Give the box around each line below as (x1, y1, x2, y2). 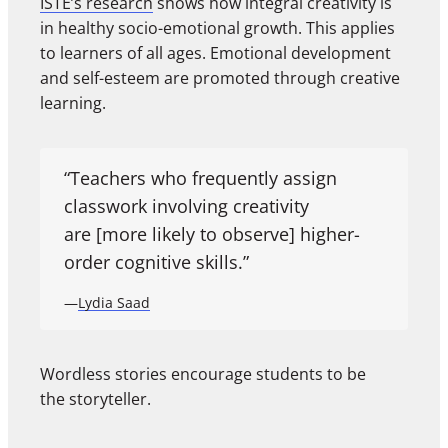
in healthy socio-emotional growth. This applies (40, 17, 395, 40)
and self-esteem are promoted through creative (40, 67, 400, 90)
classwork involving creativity (64, 194, 309, 219)
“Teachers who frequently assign (64, 166, 337, 191)
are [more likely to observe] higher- (64, 222, 360, 247)
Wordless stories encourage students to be (40, 363, 366, 386)
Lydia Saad (78, 293, 150, 313)
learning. (40, 92, 106, 115)
